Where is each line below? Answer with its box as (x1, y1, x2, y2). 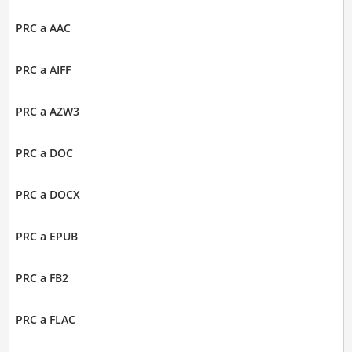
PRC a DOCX (15, 187, 80, 202)
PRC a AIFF (15, 62, 71, 77)
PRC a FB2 (15, 270, 68, 285)
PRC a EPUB (15, 229, 78, 244)
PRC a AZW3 (15, 104, 79, 119)
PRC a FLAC (15, 312, 75, 327)
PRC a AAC (15, 20, 71, 35)
